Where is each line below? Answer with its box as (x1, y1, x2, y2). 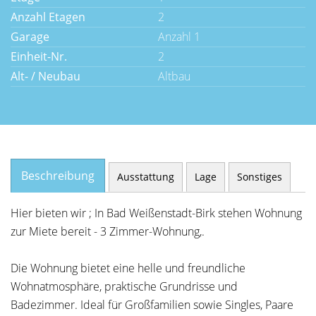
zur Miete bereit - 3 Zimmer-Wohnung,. (11, 224, 205, 239)
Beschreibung (21, 168, 95, 183)
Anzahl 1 (158, 29, 200, 44)
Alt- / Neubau (11, 68, 80, 84)
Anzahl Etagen (11, 9, 85, 25)
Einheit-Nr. (11, 49, 67, 64)
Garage (11, 29, 49, 44)
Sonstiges (237, 170, 282, 183)
